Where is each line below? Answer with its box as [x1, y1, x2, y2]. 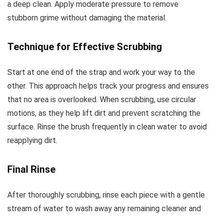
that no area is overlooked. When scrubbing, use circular [7, 94, 196, 104]
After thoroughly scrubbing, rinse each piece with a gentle [7, 190, 205, 200]
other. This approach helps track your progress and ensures [7, 81, 209, 91]
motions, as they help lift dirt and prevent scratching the [7, 108, 200, 118]
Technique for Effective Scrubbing [7, 40, 162, 53]
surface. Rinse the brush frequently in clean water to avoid [7, 122, 207, 131]
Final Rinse [7, 163, 55, 175]
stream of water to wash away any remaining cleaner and [7, 203, 201, 213]
